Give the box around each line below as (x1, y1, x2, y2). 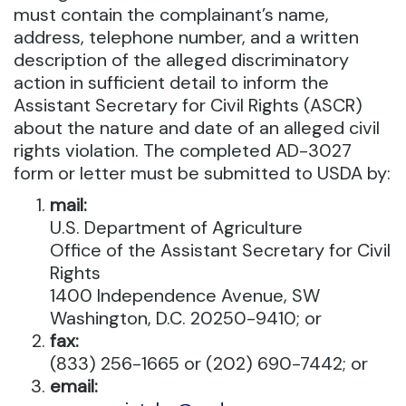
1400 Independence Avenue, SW (50, 284, 320, 308)
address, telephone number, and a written (14, 25, 359, 50)
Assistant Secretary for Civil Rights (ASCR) (14, 93, 362, 118)
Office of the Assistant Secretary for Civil (50, 238, 391, 263)
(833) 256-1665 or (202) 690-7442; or (50, 352, 368, 376)
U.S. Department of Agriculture (50, 216, 303, 240)
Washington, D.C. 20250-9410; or (50, 306, 322, 331)
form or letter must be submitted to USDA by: (14, 161, 391, 186)
